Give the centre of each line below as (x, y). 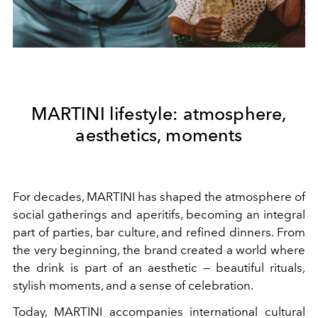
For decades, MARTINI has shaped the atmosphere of (159, 196)
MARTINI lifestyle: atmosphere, (159, 113)
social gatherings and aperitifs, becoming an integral (159, 214)
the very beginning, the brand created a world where (159, 250)
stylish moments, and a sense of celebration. (133, 285)
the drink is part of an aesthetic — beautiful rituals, (159, 267)
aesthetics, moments (159, 135)
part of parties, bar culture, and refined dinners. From (159, 232)
